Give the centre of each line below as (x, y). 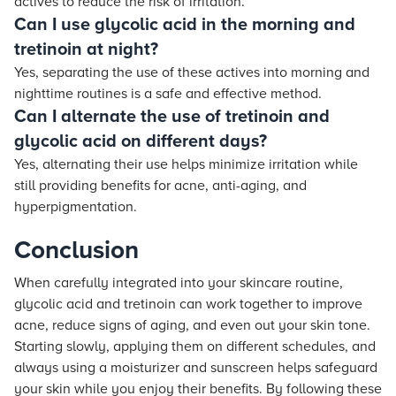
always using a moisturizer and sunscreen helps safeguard (196, 368)
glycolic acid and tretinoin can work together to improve (188, 304)
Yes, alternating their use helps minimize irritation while (186, 164)
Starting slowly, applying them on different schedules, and (195, 346)
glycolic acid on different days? (141, 141)
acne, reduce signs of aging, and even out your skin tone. (192, 325)
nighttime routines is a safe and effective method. (168, 94)
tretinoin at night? (86, 49)
